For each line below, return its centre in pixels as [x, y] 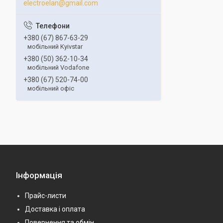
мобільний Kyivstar [55, 47]
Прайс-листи [46, 195]
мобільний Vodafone [58, 68]
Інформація [39, 175]
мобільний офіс [51, 88]
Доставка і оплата [55, 209]
